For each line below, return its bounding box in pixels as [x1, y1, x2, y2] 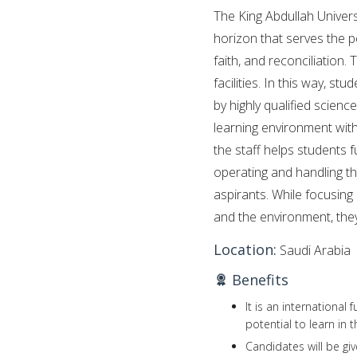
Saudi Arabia [277, 241, 351, 259]
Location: [214, 239, 277, 259]
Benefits [228, 269, 288, 289]
